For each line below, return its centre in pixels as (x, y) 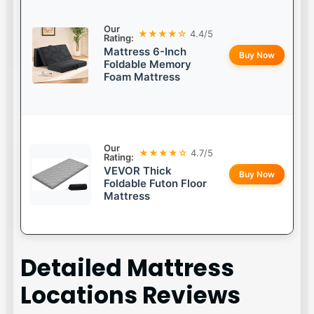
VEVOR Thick (138, 171)
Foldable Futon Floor (156, 184)
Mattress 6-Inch (145, 52)
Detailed (74, 268)
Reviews (189, 295)
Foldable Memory (148, 64)
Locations (79, 295)
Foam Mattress (142, 77)
